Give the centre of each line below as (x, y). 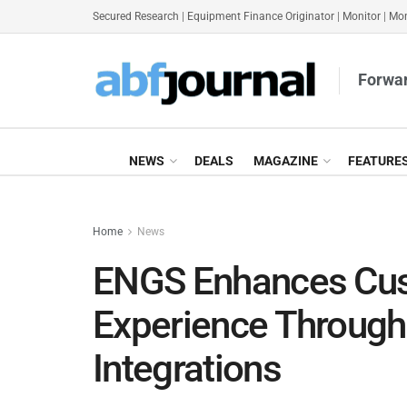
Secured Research (136, 16)
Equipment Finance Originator (261, 16)
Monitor (362, 16)
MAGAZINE (286, 161)
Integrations (187, 368)
